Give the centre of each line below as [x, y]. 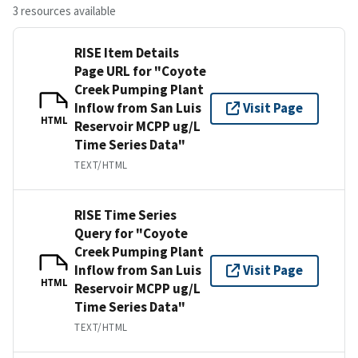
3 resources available [64, 10]
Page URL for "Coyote [140, 71]
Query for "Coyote [131, 233]
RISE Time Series [125, 215]
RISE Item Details [127, 52]
